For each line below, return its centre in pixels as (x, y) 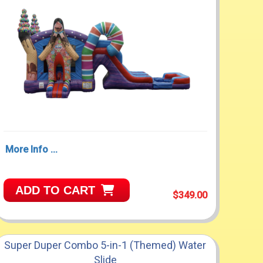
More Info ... (31, 150)
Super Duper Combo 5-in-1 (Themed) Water (105, 245)
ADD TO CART (55, 190)
